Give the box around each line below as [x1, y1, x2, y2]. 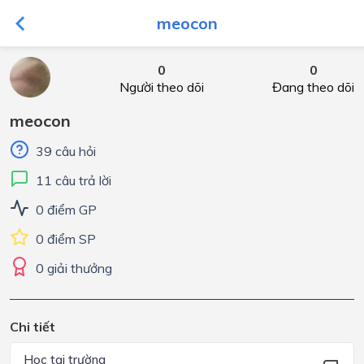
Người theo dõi [119, 79, 204, 95]
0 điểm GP [36, 201, 97, 218]
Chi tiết [10, 318, 55, 335]
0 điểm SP [36, 231, 96, 247]
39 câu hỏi [36, 143, 96, 159]
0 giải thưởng [36, 260, 112, 276]
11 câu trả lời [36, 172, 111, 188]
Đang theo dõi [272, 79, 354, 95]
